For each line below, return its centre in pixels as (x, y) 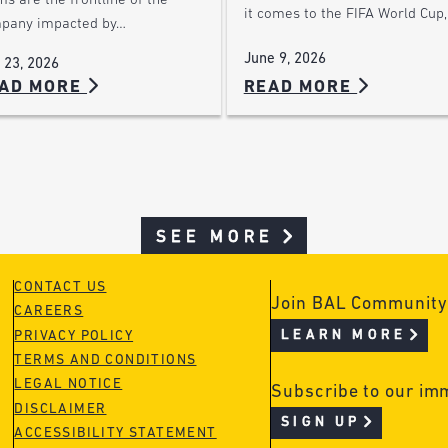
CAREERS (49, 312)
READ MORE (300, 87)
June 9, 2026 (284, 60)
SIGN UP (321, 423)
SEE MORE (215, 237)
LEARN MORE (344, 335)
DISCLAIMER (60, 409)
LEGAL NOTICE (68, 385)
